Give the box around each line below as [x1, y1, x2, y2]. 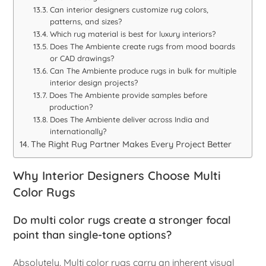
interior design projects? [49, 77, 138, 87]
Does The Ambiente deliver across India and [49, 114, 209, 124]
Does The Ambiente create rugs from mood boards [49, 41, 235, 51]
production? [49, 102, 93, 112]
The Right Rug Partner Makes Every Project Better [31, 138, 232, 150]
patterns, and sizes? [49, 16, 122, 26]
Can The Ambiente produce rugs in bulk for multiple [49, 65, 236, 75]
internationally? [49, 126, 106, 136]
